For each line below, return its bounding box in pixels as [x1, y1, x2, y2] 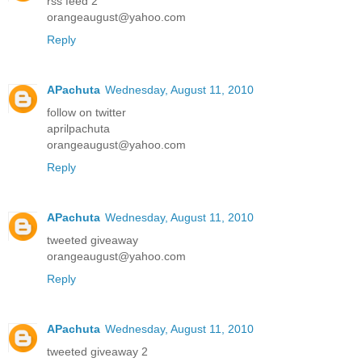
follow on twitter [47, 106, 126, 120]
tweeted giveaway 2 [47, 345, 148, 359]
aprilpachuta [47, 122, 110, 136]
